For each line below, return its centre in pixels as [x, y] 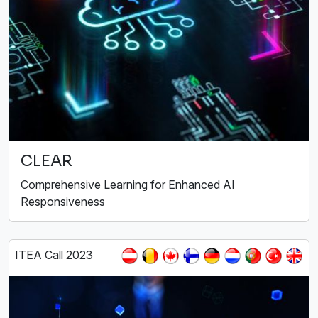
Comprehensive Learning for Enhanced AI [128, 185]
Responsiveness [63, 202]
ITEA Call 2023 [54, 255]
